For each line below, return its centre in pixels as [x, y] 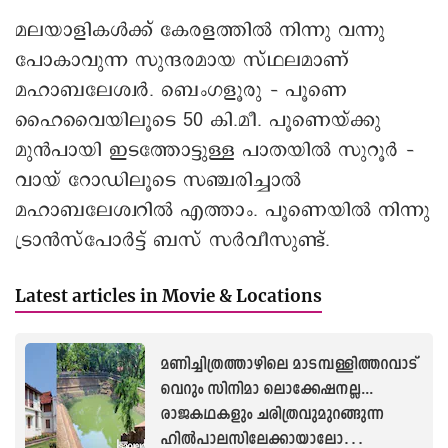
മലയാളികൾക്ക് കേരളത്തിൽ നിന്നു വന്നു [200, 30]
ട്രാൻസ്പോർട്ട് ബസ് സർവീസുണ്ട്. [172, 240]
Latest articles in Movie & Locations [168, 295]
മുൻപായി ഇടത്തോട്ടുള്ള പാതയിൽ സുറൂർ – [214, 150]
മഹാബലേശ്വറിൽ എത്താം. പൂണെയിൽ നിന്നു [222, 210]
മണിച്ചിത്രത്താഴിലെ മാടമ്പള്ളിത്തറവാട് [288, 364]
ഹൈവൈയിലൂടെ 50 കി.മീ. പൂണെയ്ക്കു [198, 120]
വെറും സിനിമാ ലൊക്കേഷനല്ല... [266, 389]
